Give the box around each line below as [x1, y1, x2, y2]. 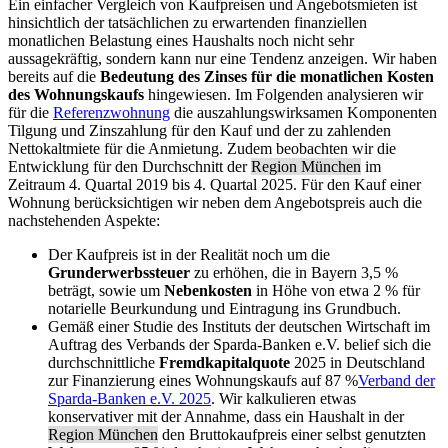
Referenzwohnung [53, 103, 170, 121]
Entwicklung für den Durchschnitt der [8, 157, 251, 175]
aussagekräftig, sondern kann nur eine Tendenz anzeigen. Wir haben [8, 49, 437, 67]
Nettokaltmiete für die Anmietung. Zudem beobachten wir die [8, 139, 396, 157]
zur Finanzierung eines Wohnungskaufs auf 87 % [48, 371, 358, 389]
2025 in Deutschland [290, 353, 425, 371]
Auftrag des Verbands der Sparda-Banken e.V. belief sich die [48, 335, 431, 353]
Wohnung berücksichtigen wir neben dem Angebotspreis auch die [8, 193, 422, 211]
